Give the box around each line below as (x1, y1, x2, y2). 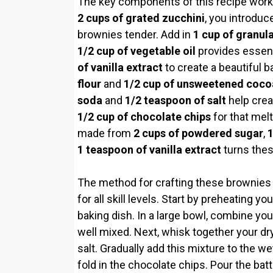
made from (77, 126, 133, 140)
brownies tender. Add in (77, 27, 193, 41)
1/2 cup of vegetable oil (77, 44, 196, 57)
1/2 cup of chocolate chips (77, 110, 211, 123)
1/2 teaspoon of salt (125, 93, 226, 107)
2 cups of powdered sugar (133, 126, 263, 140)
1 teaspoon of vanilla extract (77, 143, 221, 156)
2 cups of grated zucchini (77, 11, 205, 24)
